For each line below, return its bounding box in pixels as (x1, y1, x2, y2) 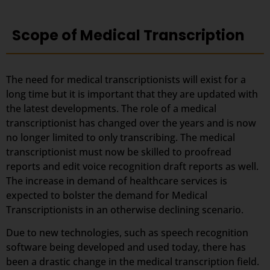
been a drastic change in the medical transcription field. (6, 255, 259, 269)
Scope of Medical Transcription (12, 25, 245, 45)
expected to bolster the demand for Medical (6, 188, 207, 202)
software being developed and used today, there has (6, 240, 246, 254)
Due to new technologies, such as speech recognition (6, 226, 248, 240)
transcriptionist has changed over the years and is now (6, 116, 256, 130)
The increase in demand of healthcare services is (6, 174, 227, 187)
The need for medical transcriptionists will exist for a (6, 72, 246, 86)
